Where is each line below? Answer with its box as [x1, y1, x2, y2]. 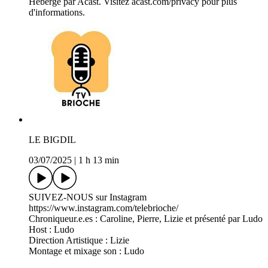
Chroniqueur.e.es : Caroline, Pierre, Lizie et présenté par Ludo [29, 214, 263, 224]
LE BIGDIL [29, 135, 76, 145]
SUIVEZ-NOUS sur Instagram [29, 192, 147, 203]
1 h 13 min [78, 155, 119, 166]
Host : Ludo [29, 224, 74, 235]
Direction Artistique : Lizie [29, 235, 129, 246]
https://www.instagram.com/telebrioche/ [29, 203, 178, 214]
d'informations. [29, 7, 85, 18]
